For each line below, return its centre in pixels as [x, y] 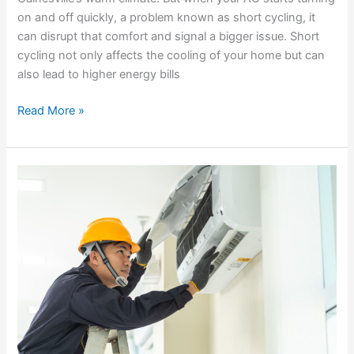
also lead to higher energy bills [99, 75]
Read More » [51, 111]
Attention [42, 287]
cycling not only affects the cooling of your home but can [171, 56]
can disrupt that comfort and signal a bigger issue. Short [169, 37]
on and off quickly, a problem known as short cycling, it [167, 18]
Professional [50, 268]
